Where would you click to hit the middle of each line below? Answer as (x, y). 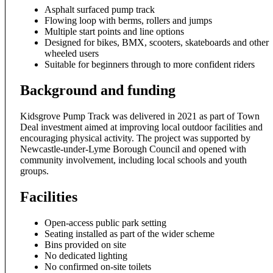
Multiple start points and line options (114, 32)
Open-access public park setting (105, 222)
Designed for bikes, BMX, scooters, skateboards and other (157, 43)
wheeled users (72, 54)
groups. (34, 171)
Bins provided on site (85, 244)
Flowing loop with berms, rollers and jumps (128, 21)
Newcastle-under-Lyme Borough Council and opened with (133, 149)
